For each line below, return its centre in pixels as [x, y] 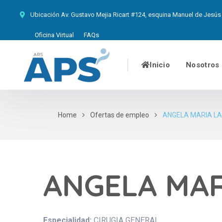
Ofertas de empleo [120, 115]
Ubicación [45, 15]
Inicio [160, 65]
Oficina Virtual [54, 35]
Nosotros [203, 65]
